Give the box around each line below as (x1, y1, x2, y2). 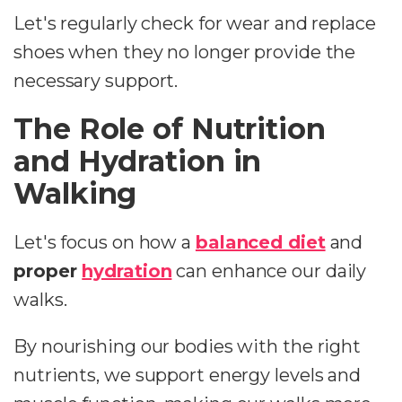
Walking (13, 176, 137, 212)
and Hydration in (13, 144, 262, 179)
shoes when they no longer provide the (13, 41, 356, 64)
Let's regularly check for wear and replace (13, 13, 376, 35)
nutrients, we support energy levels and (13, 364, 362, 387)
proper (13, 260, 83, 283)
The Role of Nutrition (13, 111, 326, 147)
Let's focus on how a (13, 232, 196, 254)
